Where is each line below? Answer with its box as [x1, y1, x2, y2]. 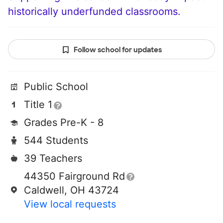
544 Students [24, 134, 88, 147]
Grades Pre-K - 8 [24, 116, 104, 129]
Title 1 [24, 99, 52, 111]
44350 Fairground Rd [24, 170, 125, 183]
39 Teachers [24, 152, 82, 165]
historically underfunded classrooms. [8, 5, 181, 18]
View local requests [24, 198, 116, 211]
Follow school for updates [73, 45, 162, 55]
